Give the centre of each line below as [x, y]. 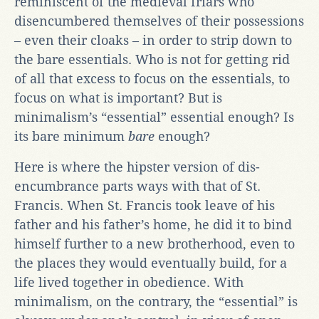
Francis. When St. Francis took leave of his [145, 205]
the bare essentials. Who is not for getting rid [152, 59]
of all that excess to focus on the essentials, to [152, 78]
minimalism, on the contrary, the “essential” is [156, 301]
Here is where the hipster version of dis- [137, 167]
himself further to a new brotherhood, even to [155, 244]
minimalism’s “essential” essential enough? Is [154, 117]
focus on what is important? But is [118, 98]
